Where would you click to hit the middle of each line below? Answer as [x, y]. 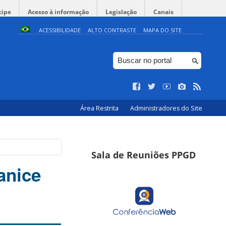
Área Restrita [100, 108]
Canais [163, 12]
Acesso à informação [58, 12]
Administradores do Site [166, 108]
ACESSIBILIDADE [60, 30]
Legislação [121, 12]
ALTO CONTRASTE [112, 30]
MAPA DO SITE [162, 30]
